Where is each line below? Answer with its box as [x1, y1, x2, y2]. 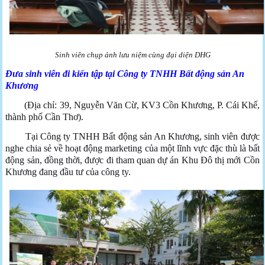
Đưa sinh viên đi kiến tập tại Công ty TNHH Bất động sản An [5, 68, 245, 79]
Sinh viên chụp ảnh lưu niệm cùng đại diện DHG [54, 50, 211, 59]
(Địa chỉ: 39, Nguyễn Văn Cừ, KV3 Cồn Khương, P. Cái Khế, [5, 99, 260, 110]
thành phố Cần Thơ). [5, 111, 84, 122]
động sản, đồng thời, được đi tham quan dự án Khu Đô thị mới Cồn [5, 154, 260, 165]
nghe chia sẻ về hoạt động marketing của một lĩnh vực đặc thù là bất [5, 143, 260, 153]
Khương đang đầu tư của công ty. [5, 166, 131, 177]
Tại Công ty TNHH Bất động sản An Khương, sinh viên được [5, 131, 260, 141]
